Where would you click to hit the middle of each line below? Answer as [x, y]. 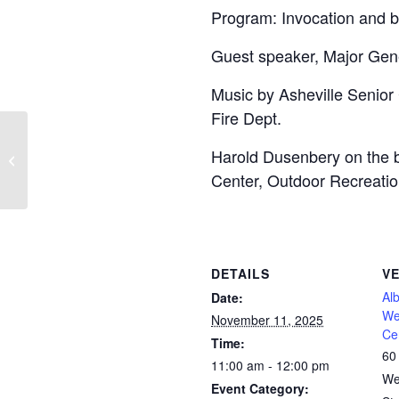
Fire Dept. [246, 118]
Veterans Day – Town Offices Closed [126, 159]
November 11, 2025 [267, 320]
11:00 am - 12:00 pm [270, 366]
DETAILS [240, 274]
